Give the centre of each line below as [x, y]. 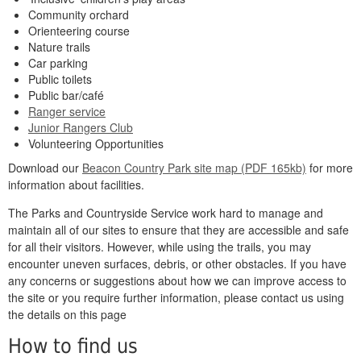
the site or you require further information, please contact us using [176, 297]
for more [330, 168]
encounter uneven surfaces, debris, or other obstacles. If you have [177, 263]
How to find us [73, 346]
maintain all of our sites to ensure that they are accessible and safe [178, 230]
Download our [45, 168]
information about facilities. [76, 185]
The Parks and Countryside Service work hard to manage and [166, 213]
